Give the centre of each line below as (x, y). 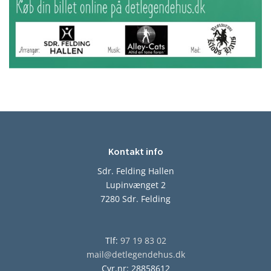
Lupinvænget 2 (135, 185)
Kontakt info (135, 151)
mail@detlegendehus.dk (135, 255)
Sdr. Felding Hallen (135, 171)
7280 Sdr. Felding (135, 199)
